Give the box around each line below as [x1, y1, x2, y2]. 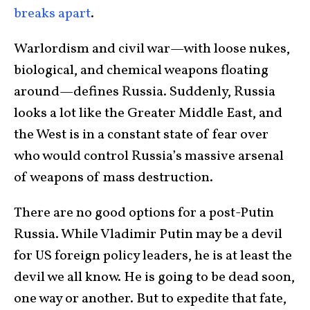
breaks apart [14, 4, 91, 24]
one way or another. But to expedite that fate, [14, 289, 286, 309]
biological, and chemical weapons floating [14, 61, 268, 80]
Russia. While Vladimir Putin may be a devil [14, 225, 282, 244]
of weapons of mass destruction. [14, 168, 213, 188]
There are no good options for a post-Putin [14, 203, 274, 223]
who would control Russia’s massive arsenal [14, 147, 284, 166]
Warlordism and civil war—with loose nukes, [14, 39, 290, 59]
